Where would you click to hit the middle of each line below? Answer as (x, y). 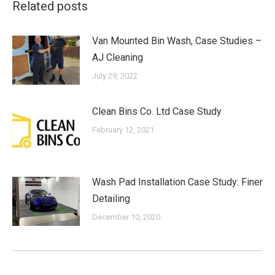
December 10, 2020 (126, 217)
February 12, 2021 (123, 130)
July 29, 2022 (115, 76)
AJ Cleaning (118, 57)
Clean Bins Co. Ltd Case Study (157, 111)
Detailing (111, 198)
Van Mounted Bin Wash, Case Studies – (177, 41)
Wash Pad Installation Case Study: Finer (177, 182)
